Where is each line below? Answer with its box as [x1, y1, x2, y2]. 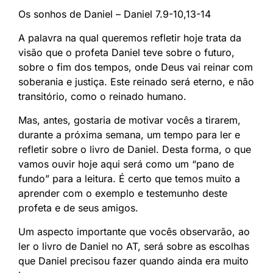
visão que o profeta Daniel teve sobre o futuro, [18, 46, 235, 59]
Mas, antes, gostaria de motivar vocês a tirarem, [18, 114, 241, 127]
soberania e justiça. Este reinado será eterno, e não [18, 76, 254, 88]
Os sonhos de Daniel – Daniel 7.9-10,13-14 [18, 8, 211, 21]
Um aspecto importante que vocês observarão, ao [18, 225, 250, 238]
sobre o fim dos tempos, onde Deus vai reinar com [18, 61, 253, 74]
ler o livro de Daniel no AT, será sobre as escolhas [18, 240, 249, 253]
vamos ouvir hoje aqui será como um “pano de [18, 158, 234, 171]
